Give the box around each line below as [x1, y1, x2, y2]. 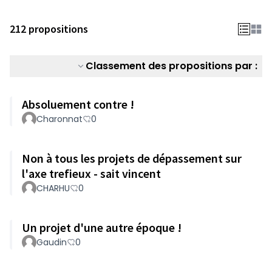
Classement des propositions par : [86, 59, 257, 73]
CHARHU [36, 182, 70, 194]
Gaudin [36, 236, 67, 248]
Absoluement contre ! [22, 97, 134, 112]
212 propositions [10, 22, 88, 36]
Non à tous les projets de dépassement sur [22, 151, 242, 166]
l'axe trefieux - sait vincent [22, 166, 161, 181]
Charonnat [36, 113, 83, 125]
